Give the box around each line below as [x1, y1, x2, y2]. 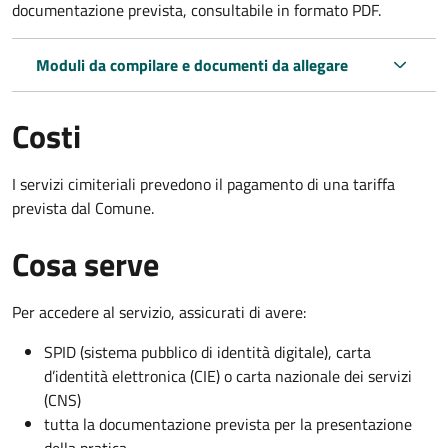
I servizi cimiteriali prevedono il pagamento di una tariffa [12, 171, 395, 196]
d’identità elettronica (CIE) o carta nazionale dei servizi [44, 363, 412, 388]
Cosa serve [12, 239, 159, 288]
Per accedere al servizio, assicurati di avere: [12, 299, 306, 324]
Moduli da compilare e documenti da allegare [36, 52, 348, 77]
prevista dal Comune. [12, 195, 154, 220]
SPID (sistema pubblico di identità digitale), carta [44, 339, 371, 364]
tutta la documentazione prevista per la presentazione [44, 411, 412, 436]
